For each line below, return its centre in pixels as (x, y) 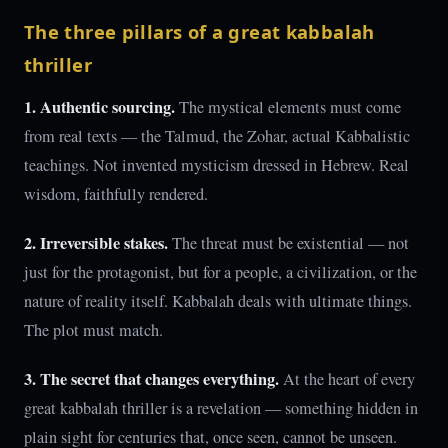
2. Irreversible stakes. (96, 243)
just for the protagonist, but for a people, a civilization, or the (220, 272)
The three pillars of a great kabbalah (199, 31)
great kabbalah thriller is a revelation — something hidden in (221, 408)
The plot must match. (93, 330)
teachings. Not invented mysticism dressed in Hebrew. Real (216, 165)
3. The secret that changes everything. (151, 379)
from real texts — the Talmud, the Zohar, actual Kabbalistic (217, 136)
